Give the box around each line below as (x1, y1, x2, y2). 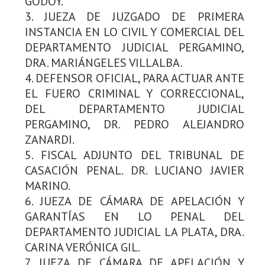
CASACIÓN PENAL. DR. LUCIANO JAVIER (25, 162, 244, 178)
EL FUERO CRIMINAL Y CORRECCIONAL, (25, 85, 244, 101)
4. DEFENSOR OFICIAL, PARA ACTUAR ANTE (25, 70, 244, 86)
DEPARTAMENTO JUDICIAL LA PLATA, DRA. (25, 224, 244, 240)
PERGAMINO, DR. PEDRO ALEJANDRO (25, 116, 244, 132)
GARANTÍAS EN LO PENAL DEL (25, 208, 244, 224)
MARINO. (25, 177, 70, 193)
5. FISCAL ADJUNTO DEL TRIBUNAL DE (25, 147, 244, 163)
